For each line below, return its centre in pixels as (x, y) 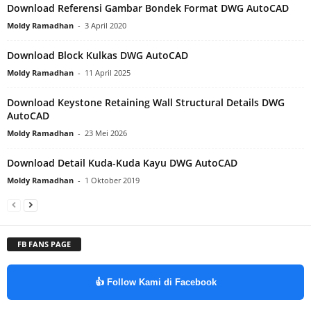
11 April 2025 (108, 72)
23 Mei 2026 (106, 133)
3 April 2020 (106, 25)
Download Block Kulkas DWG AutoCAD (98, 55)
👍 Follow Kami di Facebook (155, 282)
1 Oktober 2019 (112, 180)
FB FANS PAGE (44, 244)
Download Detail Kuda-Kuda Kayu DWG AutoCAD (122, 162)
